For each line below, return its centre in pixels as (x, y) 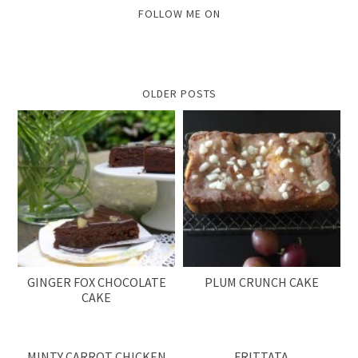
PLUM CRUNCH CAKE (261, 282)
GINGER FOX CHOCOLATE (96, 282)
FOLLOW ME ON (179, 13)
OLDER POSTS (179, 93)
